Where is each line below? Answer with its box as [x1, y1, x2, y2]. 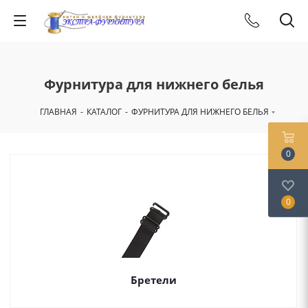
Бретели [130, 273, 177, 287]
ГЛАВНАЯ [39, 106, 77, 118]
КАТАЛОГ [86, 106, 122, 118]
